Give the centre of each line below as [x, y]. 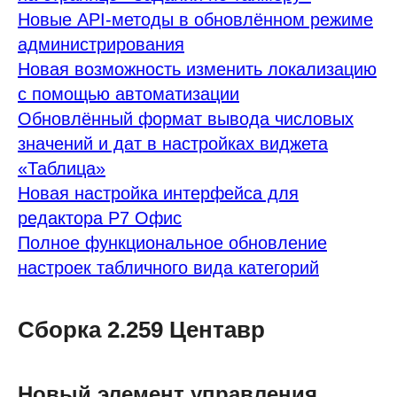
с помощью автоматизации [128, 94]
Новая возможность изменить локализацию [197, 69]
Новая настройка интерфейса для [158, 193]
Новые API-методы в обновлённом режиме [195, 19]
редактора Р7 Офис [100, 218]
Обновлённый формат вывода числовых [186, 119]
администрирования [101, 44]
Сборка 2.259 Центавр [141, 330]
